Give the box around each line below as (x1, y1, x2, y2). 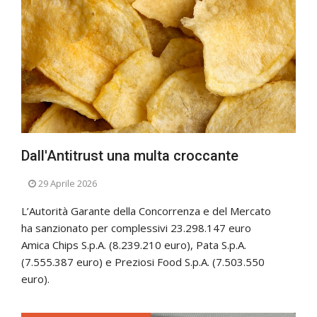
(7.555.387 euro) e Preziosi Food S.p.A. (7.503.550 (21, 255, 265, 270)
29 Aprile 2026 (38, 177, 97, 190)
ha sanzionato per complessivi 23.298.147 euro (21, 221, 251, 236)
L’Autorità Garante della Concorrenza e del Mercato (21, 204, 271, 219)
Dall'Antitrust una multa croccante (21, 147, 238, 165)
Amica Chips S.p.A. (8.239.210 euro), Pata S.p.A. (21, 238, 246, 253)
